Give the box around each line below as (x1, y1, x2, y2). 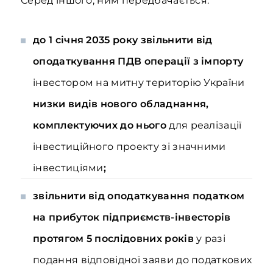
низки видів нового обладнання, (33, 98, 209, 110)
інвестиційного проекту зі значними (33, 141, 226, 152)
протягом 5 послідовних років (33, 233, 197, 244)
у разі (196, 233, 226, 244)
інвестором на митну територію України (33, 77, 245, 88)
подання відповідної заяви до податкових (33, 254, 252, 266)
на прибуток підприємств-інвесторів (33, 211, 231, 223)
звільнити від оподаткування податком (33, 190, 245, 202)
